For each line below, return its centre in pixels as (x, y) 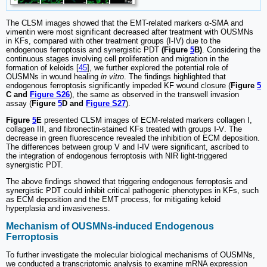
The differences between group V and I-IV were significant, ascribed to (127, 147)
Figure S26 (50, 95)
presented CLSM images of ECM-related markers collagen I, (147, 120)
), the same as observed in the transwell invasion (154, 95)
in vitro (112, 77)
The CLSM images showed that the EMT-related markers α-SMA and (125, 23)
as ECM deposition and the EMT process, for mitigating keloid (113, 200)
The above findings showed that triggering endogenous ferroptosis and (127, 182)
